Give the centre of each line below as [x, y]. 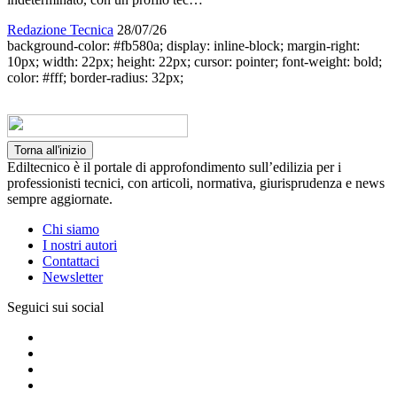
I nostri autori [80, 245]
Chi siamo [71, 229]
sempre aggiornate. [60, 198]
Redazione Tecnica [60, 29]
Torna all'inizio [50, 150]
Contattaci [71, 261]
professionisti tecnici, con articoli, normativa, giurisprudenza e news [196, 183]
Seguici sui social [55, 307]
